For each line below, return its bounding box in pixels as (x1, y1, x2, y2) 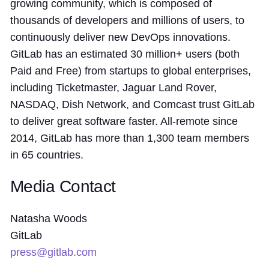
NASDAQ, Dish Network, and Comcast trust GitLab (10, 98, 255, 110)
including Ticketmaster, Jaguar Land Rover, (10, 82, 217, 94)
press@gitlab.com (10, 246, 97, 258)
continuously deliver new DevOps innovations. (10, 31, 231, 43)
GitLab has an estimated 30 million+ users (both (10, 48, 240, 60)
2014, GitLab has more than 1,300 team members (10, 132, 249, 144)
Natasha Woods (10, 213, 87, 225)
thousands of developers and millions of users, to (10, 14, 244, 26)
